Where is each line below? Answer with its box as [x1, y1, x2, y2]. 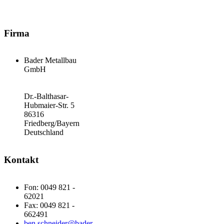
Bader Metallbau [24, 56, 76, 65]
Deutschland [24, 128, 63, 137]
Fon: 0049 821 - [24, 182, 75, 191]
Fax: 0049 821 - [24, 200, 74, 209]
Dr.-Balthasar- [24, 92, 68, 101]
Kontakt [4, 154, 38, 165]
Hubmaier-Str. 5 [24, 101, 74, 110]
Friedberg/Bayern [24, 119, 79, 128]
